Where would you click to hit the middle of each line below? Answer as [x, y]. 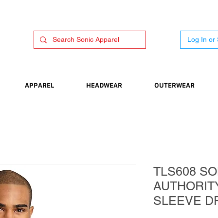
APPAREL [39, 85]
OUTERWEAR [174, 85]
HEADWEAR [104, 85]
